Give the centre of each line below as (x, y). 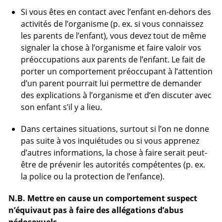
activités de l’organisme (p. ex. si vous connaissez (112, 24)
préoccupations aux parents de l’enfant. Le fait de (113, 59)
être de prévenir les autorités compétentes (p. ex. (113, 164)
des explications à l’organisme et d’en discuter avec (116, 95)
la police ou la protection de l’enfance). (92, 176)
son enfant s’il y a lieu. (61, 107)
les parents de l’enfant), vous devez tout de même (113, 35)
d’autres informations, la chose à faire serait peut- (114, 152)
